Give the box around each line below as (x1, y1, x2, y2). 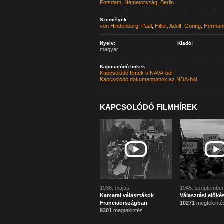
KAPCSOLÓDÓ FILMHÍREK (99, 103, 197, 111)
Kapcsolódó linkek (99, 64, 145, 69)
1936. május (99, 185, 129, 191)
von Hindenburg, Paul (99, 23, 152, 29)
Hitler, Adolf (154, 23, 181, 29)
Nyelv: (99, 40, 115, 46)
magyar (99, 46, 118, 52)
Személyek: (99, 17, 128, 22)
